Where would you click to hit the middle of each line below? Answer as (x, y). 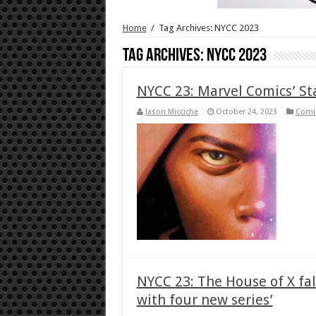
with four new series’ (205, 299)
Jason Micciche (171, 111)
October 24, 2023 (246, 111)
